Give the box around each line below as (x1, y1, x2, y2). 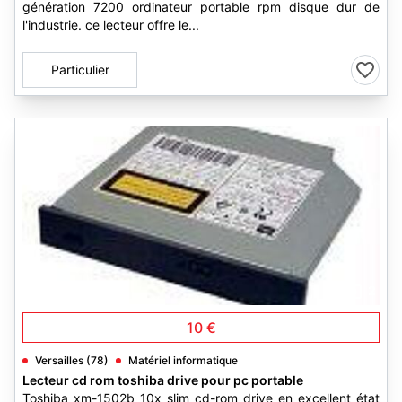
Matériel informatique (128, 354, 238, 367)
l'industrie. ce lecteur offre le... (22, 17, 199, 32)
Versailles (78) (35, 354, 109, 367)
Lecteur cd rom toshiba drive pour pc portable (22, 372, 303, 388)
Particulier (50, 62, 109, 77)
